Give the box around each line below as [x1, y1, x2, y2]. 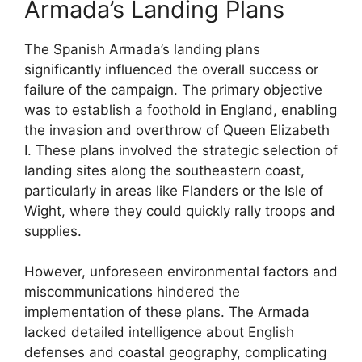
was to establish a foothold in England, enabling [24, 101, 337, 118]
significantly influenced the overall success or [24, 61, 318, 78]
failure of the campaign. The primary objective [24, 81, 322, 98]
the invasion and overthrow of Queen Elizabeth [24, 121, 330, 138]
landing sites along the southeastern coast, [24, 162, 305, 179]
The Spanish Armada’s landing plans [24, 40, 260, 57]
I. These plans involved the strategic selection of [24, 141, 338, 158]
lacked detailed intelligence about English [24, 324, 294, 340]
